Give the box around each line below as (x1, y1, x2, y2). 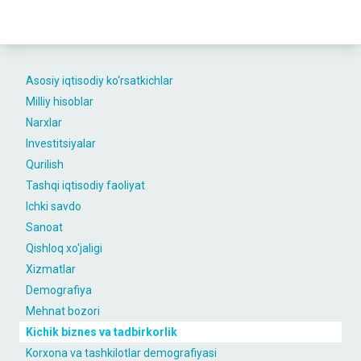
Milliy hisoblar (26, 95, 93, 108)
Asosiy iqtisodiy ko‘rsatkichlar (26, 74, 173, 87)
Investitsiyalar (26, 137, 96, 150)
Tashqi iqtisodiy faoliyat (26, 179, 145, 192)
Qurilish (26, 158, 64, 171)
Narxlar (26, 116, 62, 129)
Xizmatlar (26, 263, 76, 276)
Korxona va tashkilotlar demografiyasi (26, 346, 217, 359)
